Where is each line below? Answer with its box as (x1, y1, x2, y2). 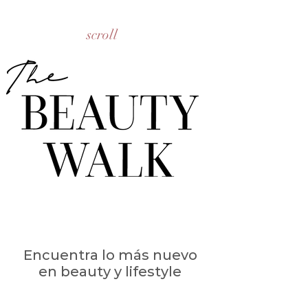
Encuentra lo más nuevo (23, 247, 197, 263)
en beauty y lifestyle (38, 263, 181, 280)
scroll (86, 26, 118, 43)
